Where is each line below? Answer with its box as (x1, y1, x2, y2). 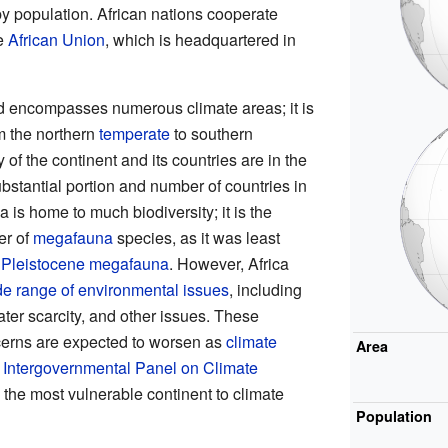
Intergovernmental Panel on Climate (2, 356, 258, 380)
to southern (169, 122, 253, 146)
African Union (7, 28, 105, 52)
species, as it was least (112, 226, 280, 250)
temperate (98, 122, 170, 146)
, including (228, 278, 302, 302)
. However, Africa (168, 252, 289, 276)
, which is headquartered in (104, 28, 296, 52)
